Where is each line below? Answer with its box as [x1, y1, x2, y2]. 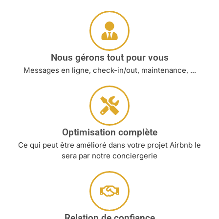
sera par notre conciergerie [62, 151, 157, 161]
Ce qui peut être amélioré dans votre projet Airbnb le [18, 140, 201, 150]
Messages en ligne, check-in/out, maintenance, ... [23, 66, 196, 75]
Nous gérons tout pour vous [50, 52, 169, 64]
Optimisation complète [62, 127, 157, 138]
